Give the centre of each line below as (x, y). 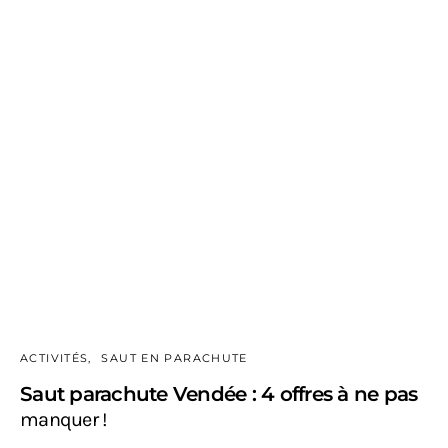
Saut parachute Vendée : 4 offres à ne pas (219, 393)
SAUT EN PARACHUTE (174, 357)
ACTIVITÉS (54, 357)
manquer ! (64, 419)
